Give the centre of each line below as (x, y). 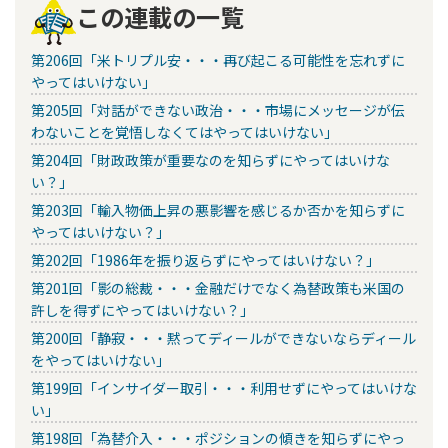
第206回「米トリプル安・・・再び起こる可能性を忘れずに (218, 59)
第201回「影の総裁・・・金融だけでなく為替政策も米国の (218, 287)
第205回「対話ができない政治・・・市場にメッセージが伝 (218, 109)
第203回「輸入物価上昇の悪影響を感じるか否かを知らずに (218, 209)
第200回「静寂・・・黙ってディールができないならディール (223, 337)
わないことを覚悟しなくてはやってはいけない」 (184, 131)
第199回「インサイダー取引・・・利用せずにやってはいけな (224, 387)
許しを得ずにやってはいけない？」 (142, 309)
